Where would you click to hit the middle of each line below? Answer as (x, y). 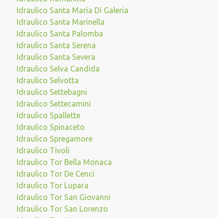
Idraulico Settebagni (52, 92)
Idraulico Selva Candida (58, 69)
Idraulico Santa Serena (56, 45)
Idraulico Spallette (48, 115)
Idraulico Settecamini (54, 104)
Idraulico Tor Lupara (52, 185)
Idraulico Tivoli (43, 150)
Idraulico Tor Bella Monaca (64, 162)
